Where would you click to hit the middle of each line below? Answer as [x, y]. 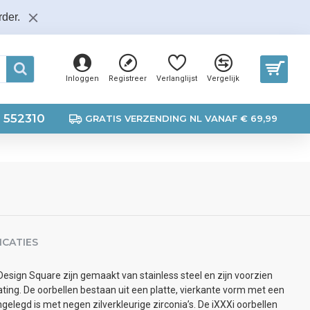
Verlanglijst [177, 79]
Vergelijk [223, 79]
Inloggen [82, 79]
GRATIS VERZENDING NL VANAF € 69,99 [181, 118]
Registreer [128, 79]
